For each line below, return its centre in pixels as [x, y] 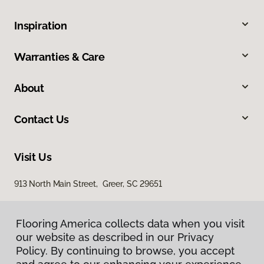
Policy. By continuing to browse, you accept [125, 251]
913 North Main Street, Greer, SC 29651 [88, 184]
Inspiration [41, 25]
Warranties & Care [60, 57]
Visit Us [33, 157]
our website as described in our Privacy [115, 237]
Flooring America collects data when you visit [130, 224]
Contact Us [42, 119]
